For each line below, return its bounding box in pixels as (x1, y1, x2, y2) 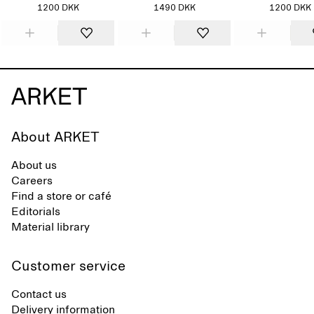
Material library (11, 221, 90, 233)
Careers (11, 175, 53, 186)
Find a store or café (11, 191, 111, 202)
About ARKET (11, 130, 100, 144)
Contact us (11, 289, 67, 300)
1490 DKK (153, 4, 196, 13)
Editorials (11, 206, 60, 217)
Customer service (11, 259, 125, 273)
